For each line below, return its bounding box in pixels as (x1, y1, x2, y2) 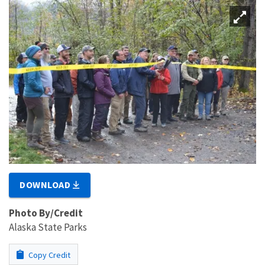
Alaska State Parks (9, 220, 87, 234)
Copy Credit (27, 249, 70, 260)
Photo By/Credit (9, 206, 83, 219)
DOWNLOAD (20, 178, 73, 190)
